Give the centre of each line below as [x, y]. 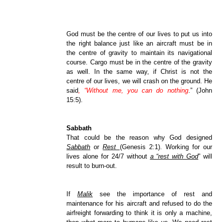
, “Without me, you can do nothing [133, 91]
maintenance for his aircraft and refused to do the [139, 204]
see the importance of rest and [152, 194]
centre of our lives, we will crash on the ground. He [139, 81]
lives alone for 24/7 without [108, 157]
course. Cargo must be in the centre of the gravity [139, 62]
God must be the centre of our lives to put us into [139, 34]
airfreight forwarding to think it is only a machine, [139, 213]
